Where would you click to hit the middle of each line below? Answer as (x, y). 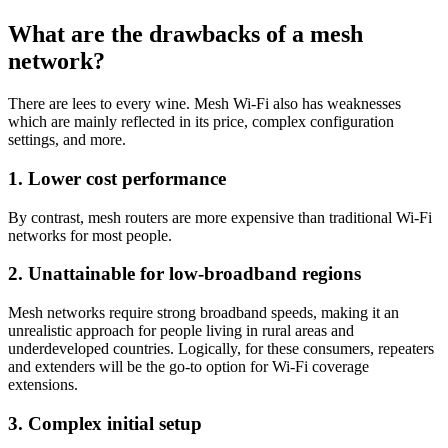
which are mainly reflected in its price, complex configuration (201, 122)
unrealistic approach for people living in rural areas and (181, 331)
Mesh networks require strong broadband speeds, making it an (203, 313)
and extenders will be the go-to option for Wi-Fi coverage (188, 367)
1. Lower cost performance (117, 178)
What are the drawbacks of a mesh (185, 34)
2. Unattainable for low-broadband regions (184, 274)
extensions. (43, 385)
